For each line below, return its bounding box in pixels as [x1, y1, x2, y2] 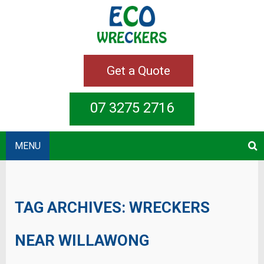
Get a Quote [107, 64, 170, 78]
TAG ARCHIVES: [15, 199, 129, 217]
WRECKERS [129, 199, 210, 217]
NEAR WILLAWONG [15, 232, 149, 250]
